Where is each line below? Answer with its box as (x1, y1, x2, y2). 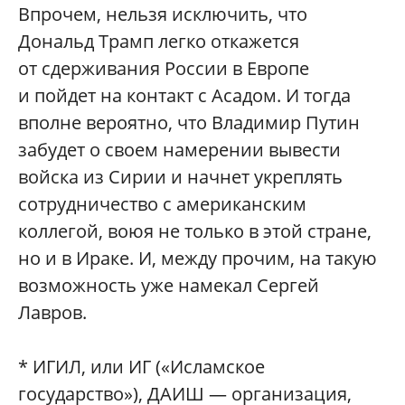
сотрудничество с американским (18, 191, 306, 216)
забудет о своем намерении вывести (18, 137, 341, 162)
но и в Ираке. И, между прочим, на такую (18, 245, 377, 270)
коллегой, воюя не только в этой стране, (18, 218, 372, 243)
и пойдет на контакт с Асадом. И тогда (18, 82, 351, 108)
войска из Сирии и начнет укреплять (18, 164, 343, 189)
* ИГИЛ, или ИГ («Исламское (18, 353, 265, 379)
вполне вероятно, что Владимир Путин (18, 109, 360, 135)
